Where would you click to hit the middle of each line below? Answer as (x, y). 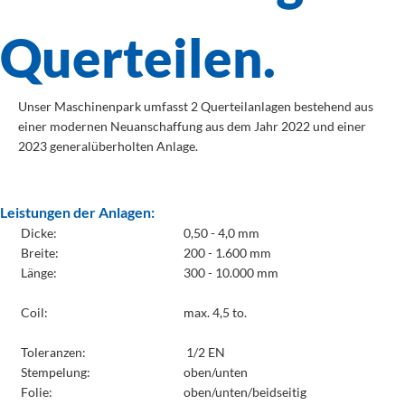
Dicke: (38, 233)
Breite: (39, 253)
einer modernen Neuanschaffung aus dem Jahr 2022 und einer (192, 126)
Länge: (38, 273)
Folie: (36, 392)
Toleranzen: (53, 352)
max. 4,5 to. (215, 312)
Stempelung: (55, 372)
